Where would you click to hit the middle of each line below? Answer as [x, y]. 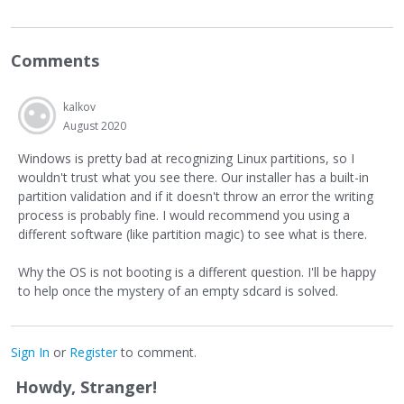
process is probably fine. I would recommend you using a [184, 216]
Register [93, 353]
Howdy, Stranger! [86, 387]
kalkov [79, 107]
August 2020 [95, 126]
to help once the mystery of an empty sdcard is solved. [178, 291]
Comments [55, 61]
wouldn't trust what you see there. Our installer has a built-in [193, 178]
